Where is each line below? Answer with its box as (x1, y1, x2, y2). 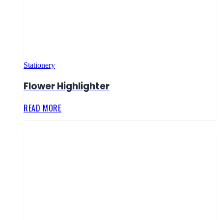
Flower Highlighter (24, 79, 110, 93)
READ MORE (24, 102, 61, 114)
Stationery (24, 61, 55, 70)
